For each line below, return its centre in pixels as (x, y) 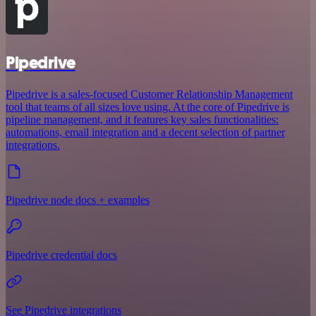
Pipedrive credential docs (61, 255)
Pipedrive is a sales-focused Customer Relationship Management (149, 95)
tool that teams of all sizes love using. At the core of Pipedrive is (147, 107)
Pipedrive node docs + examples (78, 200)
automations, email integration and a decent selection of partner (145, 133)
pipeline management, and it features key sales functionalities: (142, 120)
